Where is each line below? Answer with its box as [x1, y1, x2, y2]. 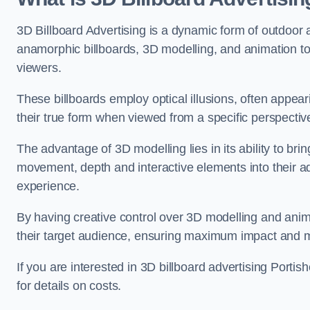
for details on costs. [17, 279, 122, 293]
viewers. [17, 61, 62, 75]
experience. [17, 179, 80, 193]
